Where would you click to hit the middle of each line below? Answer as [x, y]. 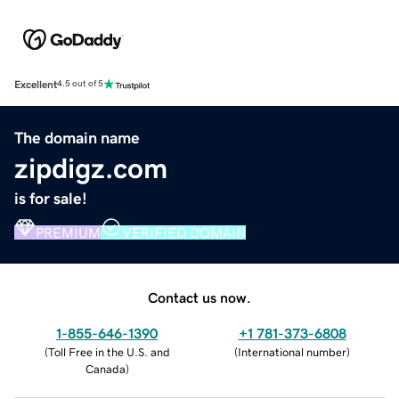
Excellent [36, 84]
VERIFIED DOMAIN [184, 232]
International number [292, 352]
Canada [105, 369]
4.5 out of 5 [80, 84]
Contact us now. [199, 297]
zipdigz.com [91, 168]
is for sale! [51, 198]
